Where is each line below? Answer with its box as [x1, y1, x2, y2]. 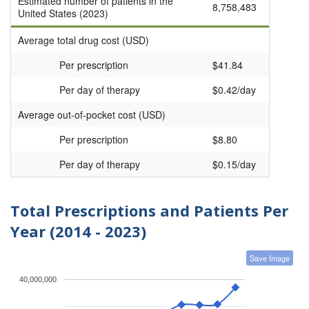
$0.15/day [212, 157, 256, 172]
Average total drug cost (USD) [18, 33, 149, 48]
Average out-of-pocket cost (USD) [18, 108, 166, 122]
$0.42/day [212, 83, 256, 97]
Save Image [250, 252, 290, 263]
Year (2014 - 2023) [10, 221, 146, 242]
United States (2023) [18, 6, 108, 21]
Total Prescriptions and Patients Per [10, 200, 288, 221]
